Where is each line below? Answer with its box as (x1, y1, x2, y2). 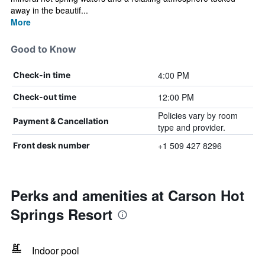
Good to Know (11, 43, 76, 55)
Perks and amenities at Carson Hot (11, 185, 244, 205)
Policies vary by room (157, 109, 238, 121)
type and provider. (157, 121, 225, 133)
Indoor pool (32, 244, 79, 257)
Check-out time (13, 92, 76, 102)
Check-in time (13, 70, 70, 80)
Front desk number (13, 140, 90, 150)
